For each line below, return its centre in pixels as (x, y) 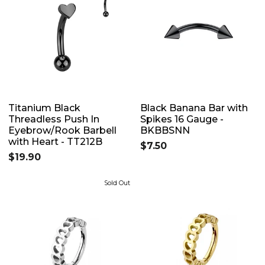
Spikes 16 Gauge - (182, 119)
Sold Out (117, 183)
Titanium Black (44, 108)
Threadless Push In (54, 119)
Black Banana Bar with (194, 108)
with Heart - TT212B (55, 141)
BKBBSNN (165, 130)
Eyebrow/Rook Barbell (62, 130)
